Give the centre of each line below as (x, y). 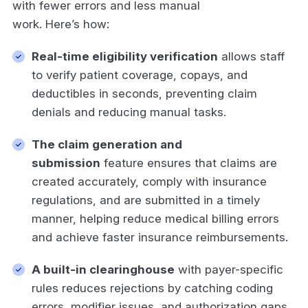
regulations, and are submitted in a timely (146, 200)
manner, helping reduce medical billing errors (155, 218)
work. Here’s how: (63, 24)
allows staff (251, 56)
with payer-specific (229, 269)
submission (66, 163)
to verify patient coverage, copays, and (140, 75)
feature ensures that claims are (189, 163)
